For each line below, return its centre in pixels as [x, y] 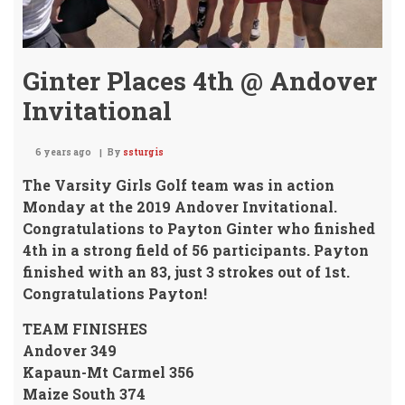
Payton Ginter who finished [271, 228]
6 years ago [63, 152]
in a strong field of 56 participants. [181, 250]
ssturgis [143, 152]
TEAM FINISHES [85, 328]
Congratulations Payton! [115, 293]
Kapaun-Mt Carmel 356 [108, 372]
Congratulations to [95, 228]
